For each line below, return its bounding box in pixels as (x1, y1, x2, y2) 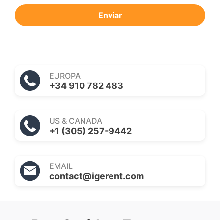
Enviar (98, 10, 122, 21)
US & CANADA (49, 115, 102, 126)
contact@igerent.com (49, 170, 144, 181)
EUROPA (49, 70, 81, 81)
